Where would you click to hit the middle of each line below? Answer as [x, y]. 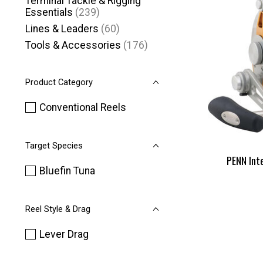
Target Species [54, 146]
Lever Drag [64, 234]
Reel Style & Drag [58, 209]
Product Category [59, 82]
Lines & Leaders [62, 28]
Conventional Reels [82, 107]
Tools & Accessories [73, 45]
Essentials [49, 12]
